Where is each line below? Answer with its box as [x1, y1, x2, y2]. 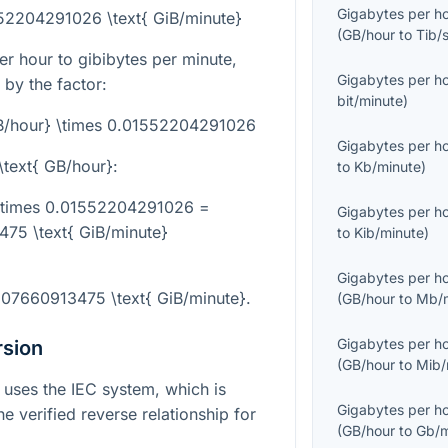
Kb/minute [354, 158, 422, 176]
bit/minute [337, 92, 404, 110]
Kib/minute [354, 224, 425, 242]
